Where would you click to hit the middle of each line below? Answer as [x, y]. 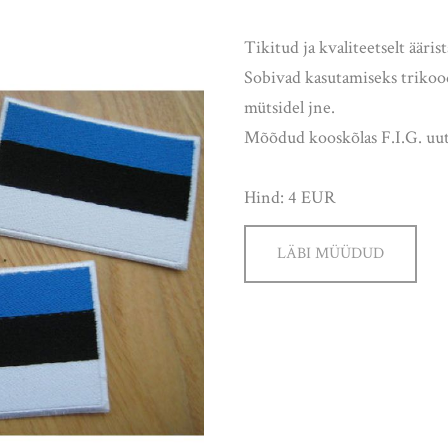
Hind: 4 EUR [290, 197]
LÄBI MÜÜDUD [330, 253]
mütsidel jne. [289, 107]
